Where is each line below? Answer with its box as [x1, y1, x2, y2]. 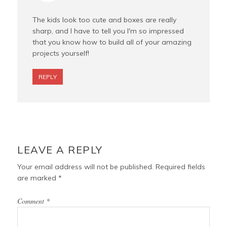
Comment [17, 196, 47, 206]
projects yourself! [32, 49, 90, 58]
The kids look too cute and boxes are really [32, 15, 177, 25]
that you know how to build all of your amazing [32, 37, 192, 47]
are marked [17, 173, 59, 183]
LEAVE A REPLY [17, 143, 103, 157]
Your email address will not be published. [17, 162, 154, 172]
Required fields [156, 162, 206, 172]
